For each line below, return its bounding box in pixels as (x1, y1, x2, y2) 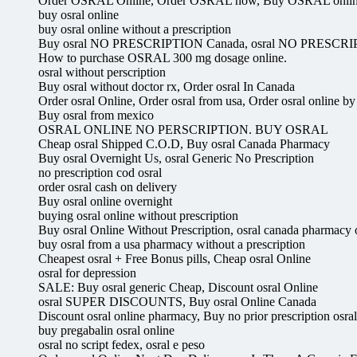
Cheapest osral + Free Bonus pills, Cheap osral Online (38, 251, 311, 265)
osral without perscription (38, 65, 166, 79)
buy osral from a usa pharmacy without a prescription (38, 237, 305, 251)
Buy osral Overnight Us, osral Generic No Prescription (38, 151, 314, 165)
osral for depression (38, 265, 136, 280)
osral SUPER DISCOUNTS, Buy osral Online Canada (38, 294, 316, 308)
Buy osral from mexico (38, 108, 154, 122)
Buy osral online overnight (38, 194, 172, 208)
